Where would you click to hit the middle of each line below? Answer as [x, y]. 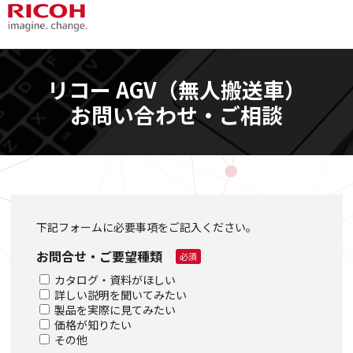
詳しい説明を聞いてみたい [121, 295]
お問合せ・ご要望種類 [100, 256]
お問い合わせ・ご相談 [176, 114]
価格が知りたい [93, 325]
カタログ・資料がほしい [115, 280]
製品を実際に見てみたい [115, 310]
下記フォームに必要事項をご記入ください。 [147, 227]
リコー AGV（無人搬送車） [176, 89]
